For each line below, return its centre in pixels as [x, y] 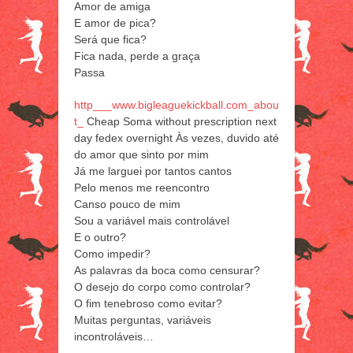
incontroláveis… [114, 337]
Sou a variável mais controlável [152, 221]
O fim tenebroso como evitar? [148, 304]
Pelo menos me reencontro [142, 188]
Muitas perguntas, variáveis [143, 320]
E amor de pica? [115, 23]
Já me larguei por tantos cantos [153, 171]
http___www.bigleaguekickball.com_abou [176, 105]
